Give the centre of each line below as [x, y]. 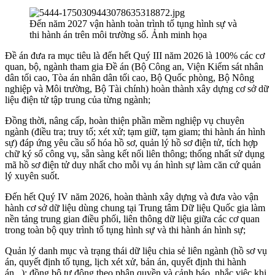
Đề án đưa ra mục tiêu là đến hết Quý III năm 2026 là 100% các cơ [135, 56]
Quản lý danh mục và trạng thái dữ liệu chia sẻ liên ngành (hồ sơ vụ [136, 251]
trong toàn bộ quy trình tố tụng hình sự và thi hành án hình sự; [125, 230]
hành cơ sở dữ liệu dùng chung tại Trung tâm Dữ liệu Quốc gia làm [135, 208]
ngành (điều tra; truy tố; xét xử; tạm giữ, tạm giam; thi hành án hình [135, 132]
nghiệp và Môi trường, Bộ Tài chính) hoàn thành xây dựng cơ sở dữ [137, 89]
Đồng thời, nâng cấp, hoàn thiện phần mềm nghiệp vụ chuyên [125, 121]
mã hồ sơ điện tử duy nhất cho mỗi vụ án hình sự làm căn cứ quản [133, 165]
